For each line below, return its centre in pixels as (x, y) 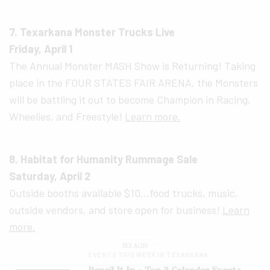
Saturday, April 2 (50, 176)
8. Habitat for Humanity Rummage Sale (104, 159)
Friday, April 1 (41, 49)
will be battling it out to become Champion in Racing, (130, 99)
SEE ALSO (135, 246)
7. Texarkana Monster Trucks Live (92, 32)
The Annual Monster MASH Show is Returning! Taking (133, 65)
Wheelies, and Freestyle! (67, 116)
